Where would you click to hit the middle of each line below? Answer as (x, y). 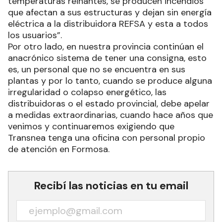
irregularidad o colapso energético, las (87, 92)
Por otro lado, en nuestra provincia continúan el (106, 47)
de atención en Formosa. (59, 149)
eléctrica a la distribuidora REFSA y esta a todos (108, 24)
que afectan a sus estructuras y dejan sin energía (110, 13)
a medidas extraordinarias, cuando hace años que (111, 115)
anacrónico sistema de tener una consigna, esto (107, 58)
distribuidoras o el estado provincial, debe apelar (109, 104)
